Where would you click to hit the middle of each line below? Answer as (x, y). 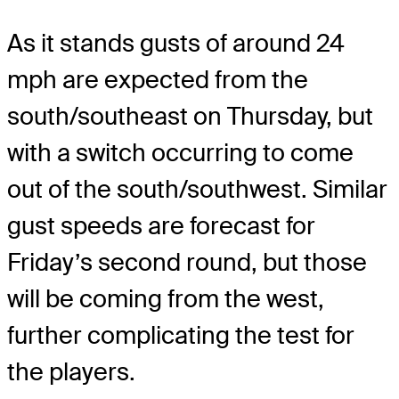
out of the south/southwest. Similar (197, 189)
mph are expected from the (158, 80)
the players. (71, 372)
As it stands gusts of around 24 (176, 43)
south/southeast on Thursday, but (190, 116)
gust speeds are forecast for (161, 226)
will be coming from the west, (166, 299)
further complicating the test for (181, 335)
